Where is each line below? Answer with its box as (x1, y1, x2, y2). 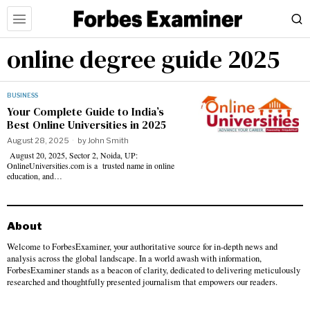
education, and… (7, 170, 62, 181)
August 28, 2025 (7, 136, 69, 145)
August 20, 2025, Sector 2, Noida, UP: (7, 149, 138, 161)
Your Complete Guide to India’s (7, 104, 164, 119)
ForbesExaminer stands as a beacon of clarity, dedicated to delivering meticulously (7, 264, 300, 276)
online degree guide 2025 (7, 42, 280, 76)
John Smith (88, 136, 129, 145)
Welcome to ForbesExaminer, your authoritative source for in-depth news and (7, 241, 277, 253)
